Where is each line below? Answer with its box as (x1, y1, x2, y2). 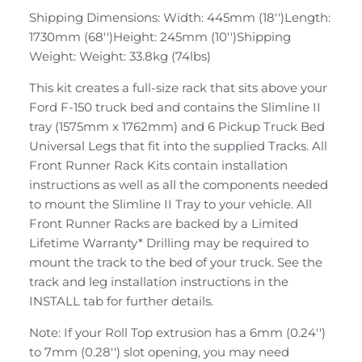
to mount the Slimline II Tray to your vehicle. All (29, 196, 312, 213)
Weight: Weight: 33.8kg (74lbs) (29, 48, 211, 65)
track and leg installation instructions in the (29, 274, 288, 290)
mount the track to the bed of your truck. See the (29, 255, 322, 271)
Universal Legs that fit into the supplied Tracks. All (29, 138, 327, 154)
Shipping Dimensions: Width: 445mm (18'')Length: (29, 10, 330, 26)
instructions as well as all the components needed (29, 177, 328, 193)
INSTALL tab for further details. (29, 293, 213, 309)
